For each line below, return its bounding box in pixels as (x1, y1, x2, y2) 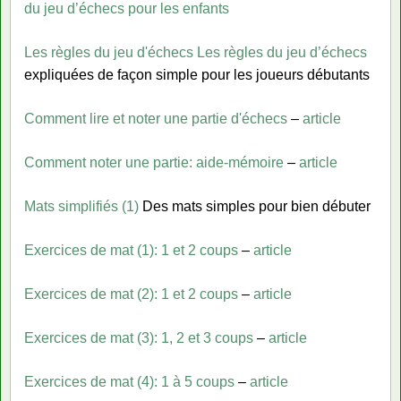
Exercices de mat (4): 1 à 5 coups (24, 373, 235, 389)
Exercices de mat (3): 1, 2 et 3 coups (24, 329, 253, 346)
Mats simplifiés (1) (24, 198, 139, 214)
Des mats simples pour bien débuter (139, 198, 371, 214)
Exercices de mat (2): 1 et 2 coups (24, 286, 238, 302)
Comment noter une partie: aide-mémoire (24, 154, 284, 170)
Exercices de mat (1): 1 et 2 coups (24, 242, 238, 258)
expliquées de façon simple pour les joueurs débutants (24, 66, 370, 82)
